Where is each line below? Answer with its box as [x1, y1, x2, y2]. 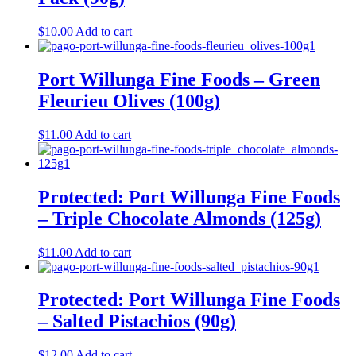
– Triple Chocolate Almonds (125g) [38, 207, 321, 229]
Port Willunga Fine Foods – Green [38, 68, 320, 90]
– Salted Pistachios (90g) [38, 311, 236, 332]
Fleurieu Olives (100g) [38, 90, 220, 111]
